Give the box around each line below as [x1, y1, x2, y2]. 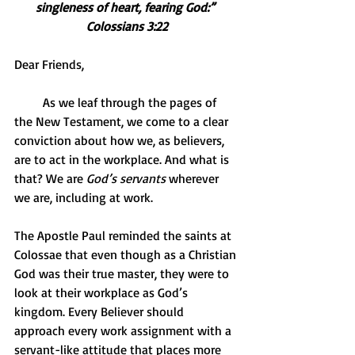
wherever [166, 170, 222, 187]
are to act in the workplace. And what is [14, 151, 232, 168]
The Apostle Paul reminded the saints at [14, 227, 235, 244]
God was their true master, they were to [14, 265, 232, 282]
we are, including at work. [14, 189, 153, 206]
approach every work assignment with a [14, 323, 235, 339]
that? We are [14, 170, 86, 187]
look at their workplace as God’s [14, 284, 191, 301]
